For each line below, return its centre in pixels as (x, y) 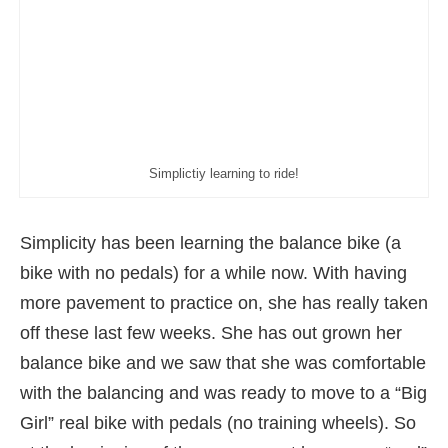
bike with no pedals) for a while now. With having (213, 273)
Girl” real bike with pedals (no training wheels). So (218, 423)
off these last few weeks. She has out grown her (211, 333)
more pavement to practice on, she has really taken (224, 303)
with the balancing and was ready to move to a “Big (223, 393)
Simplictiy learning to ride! (224, 174)
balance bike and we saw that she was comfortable (223, 363)
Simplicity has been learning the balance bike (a (210, 243)
